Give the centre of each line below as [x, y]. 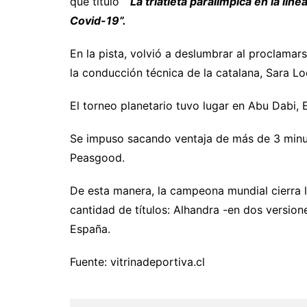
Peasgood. [97, 157]
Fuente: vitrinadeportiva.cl [137, 261]
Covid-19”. [98, 20]
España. [90, 229]
